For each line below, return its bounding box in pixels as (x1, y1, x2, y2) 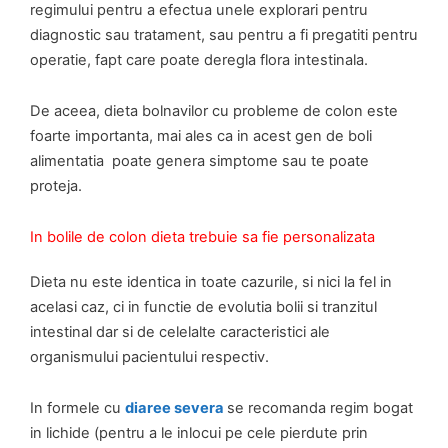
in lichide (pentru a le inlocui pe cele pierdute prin (30, 423, 368, 442)
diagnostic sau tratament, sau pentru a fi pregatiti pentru (30, 26, 418, 45)
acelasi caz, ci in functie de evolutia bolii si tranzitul (30, 298, 377, 317)
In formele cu (30, 398, 125, 417)
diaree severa (125, 398, 224, 417)
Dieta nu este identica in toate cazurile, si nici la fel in (30, 273, 392, 292)
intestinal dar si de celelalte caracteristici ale (30, 323, 330, 342)
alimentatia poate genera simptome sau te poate (30, 151, 369, 170)
